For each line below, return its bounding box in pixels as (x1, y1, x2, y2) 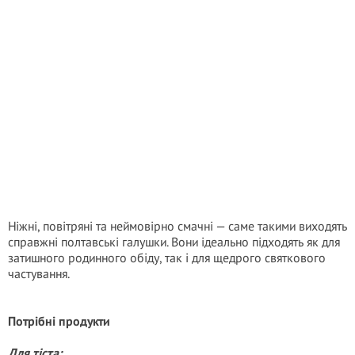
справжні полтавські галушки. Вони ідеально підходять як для (8, 234, 340, 250)
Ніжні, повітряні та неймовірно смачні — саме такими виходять (8, 218, 347, 234)
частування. (8, 265, 70, 281)
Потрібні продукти (8, 313, 110, 329)
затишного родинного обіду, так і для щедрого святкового (8, 250, 326, 265)
